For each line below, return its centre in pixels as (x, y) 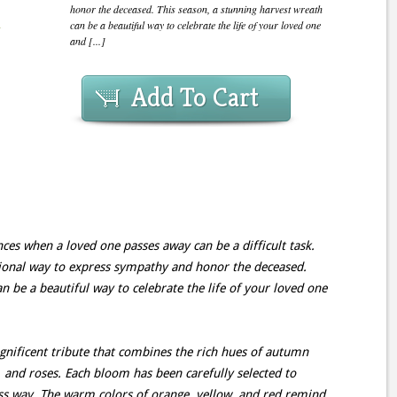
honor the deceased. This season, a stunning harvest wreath (196, 9)
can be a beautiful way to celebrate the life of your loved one (195, 25)
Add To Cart (195, 97)
